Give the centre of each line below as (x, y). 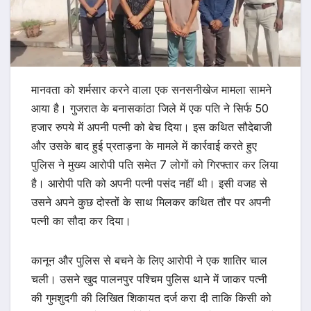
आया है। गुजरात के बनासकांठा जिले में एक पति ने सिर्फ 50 (150, 109)
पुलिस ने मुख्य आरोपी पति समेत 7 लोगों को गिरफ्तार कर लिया (155, 165)
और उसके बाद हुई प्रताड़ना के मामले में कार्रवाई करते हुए (144, 146)
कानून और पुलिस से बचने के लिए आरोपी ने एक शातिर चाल (149, 261)
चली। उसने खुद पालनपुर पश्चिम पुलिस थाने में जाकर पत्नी (149, 279)
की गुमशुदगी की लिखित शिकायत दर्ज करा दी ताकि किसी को (151, 298)
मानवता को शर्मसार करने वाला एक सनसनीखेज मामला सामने (151, 90)
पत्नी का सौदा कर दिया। (81, 221)
